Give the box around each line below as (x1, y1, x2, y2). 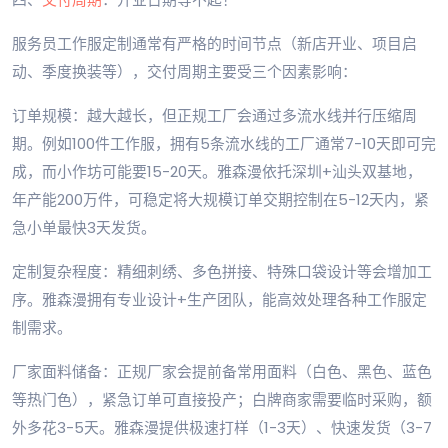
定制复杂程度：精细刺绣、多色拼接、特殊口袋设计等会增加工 (12, 261, 432, 283)
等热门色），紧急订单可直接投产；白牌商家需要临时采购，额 (12, 389, 432, 411)
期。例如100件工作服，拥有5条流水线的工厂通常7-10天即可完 (12, 133, 436, 155)
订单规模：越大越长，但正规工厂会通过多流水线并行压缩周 (12, 105, 417, 127)
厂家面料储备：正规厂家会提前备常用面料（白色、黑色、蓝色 (12, 361, 432, 383)
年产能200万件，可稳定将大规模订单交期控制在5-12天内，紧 (12, 189, 429, 211)
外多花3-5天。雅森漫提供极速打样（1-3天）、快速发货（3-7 (12, 417, 432, 439)
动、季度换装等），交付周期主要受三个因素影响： (12, 61, 357, 83)
